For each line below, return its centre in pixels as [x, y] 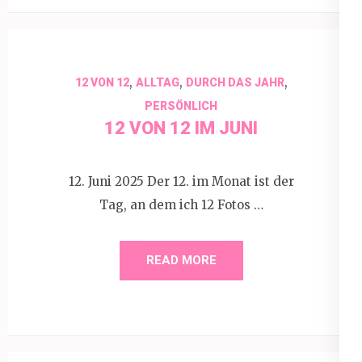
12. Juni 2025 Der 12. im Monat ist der [181, 181]
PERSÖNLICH [181, 106]
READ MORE [181, 260]
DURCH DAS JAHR [235, 82]
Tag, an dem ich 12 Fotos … [181, 204]
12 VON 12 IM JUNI [181, 128]
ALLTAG [157, 82]
